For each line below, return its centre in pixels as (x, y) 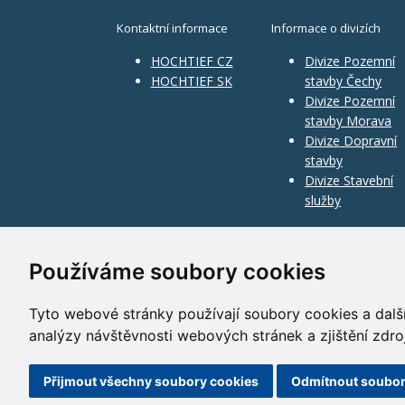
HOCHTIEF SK (191, 80)
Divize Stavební (349, 180)
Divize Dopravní (351, 140)
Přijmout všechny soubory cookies (151, 381)
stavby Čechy (344, 80)
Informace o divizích (325, 28)
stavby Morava (348, 120)
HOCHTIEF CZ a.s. (232, 352)
